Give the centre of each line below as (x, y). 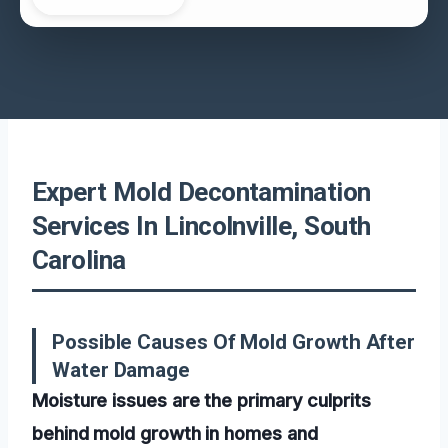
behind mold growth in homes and (175, 432)
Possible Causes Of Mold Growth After (234, 341)
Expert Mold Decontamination (201, 191)
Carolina (79, 259)
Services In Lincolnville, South (201, 225)
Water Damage (121, 369)
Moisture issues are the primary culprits (201, 399)
